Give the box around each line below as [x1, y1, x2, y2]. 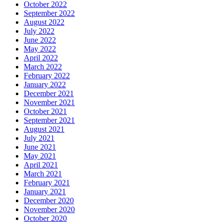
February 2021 [24, 178, 70, 187]
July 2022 [24, 26, 55, 35]
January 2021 [24, 187, 66, 196]
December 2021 [24, 89, 74, 98]
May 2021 [24, 151, 56, 160]
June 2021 [24, 142, 56, 151]
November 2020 [24, 205, 75, 214]
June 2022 [24, 35, 56, 44]
